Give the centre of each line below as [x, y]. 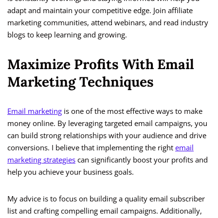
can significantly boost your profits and [142, 160]
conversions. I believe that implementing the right [91, 148]
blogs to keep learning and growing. [67, 35]
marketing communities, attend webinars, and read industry [108, 23]
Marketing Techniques [81, 82]
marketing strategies [41, 160]
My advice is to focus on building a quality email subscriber [106, 199]
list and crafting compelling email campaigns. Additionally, [105, 211]
